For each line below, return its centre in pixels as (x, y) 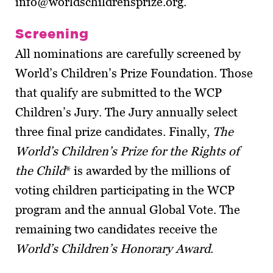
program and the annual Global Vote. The (128, 210)
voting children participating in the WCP (125, 190)
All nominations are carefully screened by (128, 54)
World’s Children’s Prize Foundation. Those (134, 73)
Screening (52, 33)
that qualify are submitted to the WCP (119, 93)
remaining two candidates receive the (116, 229)
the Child (40, 171)
